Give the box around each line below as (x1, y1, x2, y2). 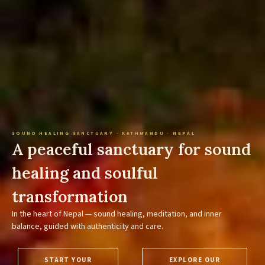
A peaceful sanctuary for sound (12, 139, 251, 160)
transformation (12, 186, 128, 207)
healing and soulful (12, 163, 158, 183)
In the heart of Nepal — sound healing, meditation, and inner (12, 208, 222, 221)
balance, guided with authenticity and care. (12, 221, 163, 233)
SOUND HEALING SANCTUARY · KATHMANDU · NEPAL (12, 130, 196, 137)
